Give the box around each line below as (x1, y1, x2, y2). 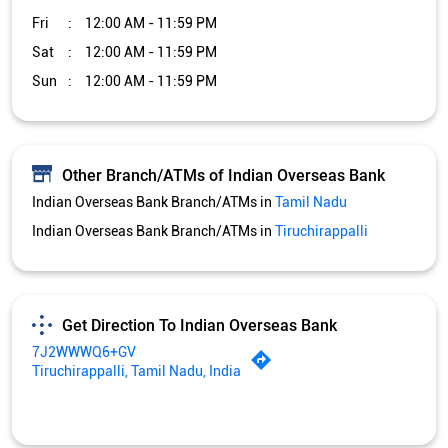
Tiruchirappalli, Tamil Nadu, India (32, 363, 241, 380)
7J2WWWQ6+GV (32, 344, 136, 361)
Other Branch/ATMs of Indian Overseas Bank (62, 165, 385, 185)
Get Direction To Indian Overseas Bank (62, 315, 337, 335)
